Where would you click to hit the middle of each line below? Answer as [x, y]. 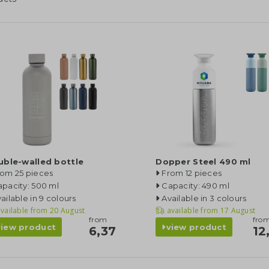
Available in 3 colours [204, 198]
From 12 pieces [192, 173]
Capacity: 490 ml [195, 186]
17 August [237, 210]
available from [192, 210]
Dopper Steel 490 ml [203, 162]
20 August [66, 210]
